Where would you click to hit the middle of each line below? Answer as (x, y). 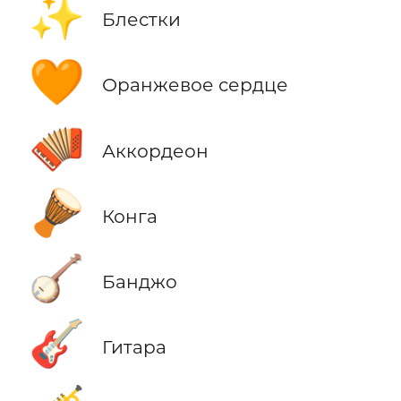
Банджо (139, 281)
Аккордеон (155, 150)
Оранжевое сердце (195, 85)
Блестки (141, 20)
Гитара (134, 346)
